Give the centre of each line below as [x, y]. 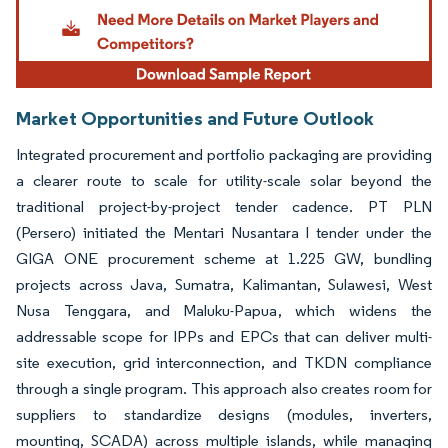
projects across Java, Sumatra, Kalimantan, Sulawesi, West [224, 285]
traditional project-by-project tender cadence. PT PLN [224, 207]
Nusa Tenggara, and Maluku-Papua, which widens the [224, 311]
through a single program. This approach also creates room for [224, 389]
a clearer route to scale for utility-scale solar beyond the [224, 181]
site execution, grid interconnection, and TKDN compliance [224, 363]
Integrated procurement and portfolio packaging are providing [224, 155]
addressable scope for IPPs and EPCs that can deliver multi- [224, 337]
